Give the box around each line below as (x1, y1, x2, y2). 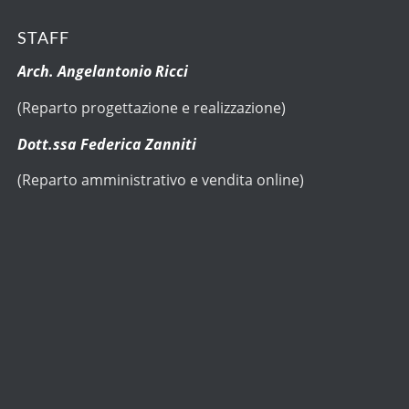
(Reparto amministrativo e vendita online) (17, 170, 305, 191)
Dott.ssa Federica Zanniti (17, 133, 197, 154)
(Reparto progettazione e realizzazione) (17, 98, 287, 119)
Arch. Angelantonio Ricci (17, 61, 189, 82)
